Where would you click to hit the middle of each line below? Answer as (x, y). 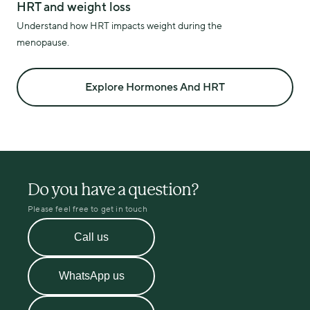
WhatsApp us (91, 276)
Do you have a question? (113, 190)
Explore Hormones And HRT (155, 87)
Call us (91, 237)
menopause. (43, 43)
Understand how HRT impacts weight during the (119, 26)
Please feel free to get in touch (88, 209)
